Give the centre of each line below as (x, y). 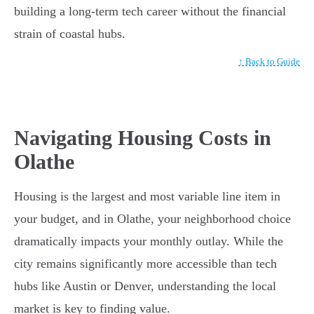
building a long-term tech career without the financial (150, 12)
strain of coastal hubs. (70, 34)
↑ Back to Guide (269, 62)
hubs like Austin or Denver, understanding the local (145, 286)
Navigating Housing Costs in (143, 138)
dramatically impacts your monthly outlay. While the (149, 241)
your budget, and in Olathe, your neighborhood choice (152, 219)
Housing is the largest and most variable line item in (147, 197)
